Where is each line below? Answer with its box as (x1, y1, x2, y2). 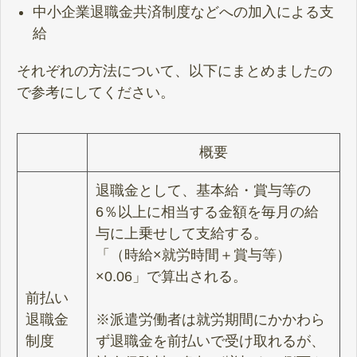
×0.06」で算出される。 (96, 268, 247, 284)
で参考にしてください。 (17, 84, 175, 100)
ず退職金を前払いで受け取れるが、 (96, 332, 325, 349)
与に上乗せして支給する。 (96, 225, 268, 241)
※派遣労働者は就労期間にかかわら (96, 311, 325, 328)
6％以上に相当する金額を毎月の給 (96, 203, 319, 220)
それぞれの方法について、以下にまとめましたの (17, 62, 332, 79)
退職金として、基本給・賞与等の (96, 182, 311, 198)
